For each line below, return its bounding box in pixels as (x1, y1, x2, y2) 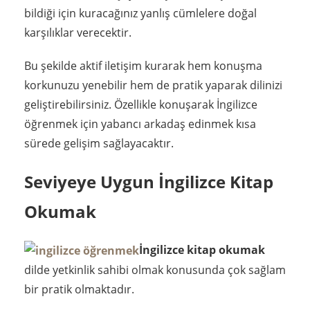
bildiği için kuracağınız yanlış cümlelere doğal (24, 5, 257, 21)
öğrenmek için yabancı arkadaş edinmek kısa (24, 116, 256, 131)
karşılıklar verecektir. (24, 24, 131, 40)
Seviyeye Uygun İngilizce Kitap (24, 170, 273, 193)
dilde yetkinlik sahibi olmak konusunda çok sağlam (24, 262, 286, 278)
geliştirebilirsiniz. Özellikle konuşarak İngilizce (24, 96, 257, 112)
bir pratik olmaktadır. (24, 282, 134, 298)
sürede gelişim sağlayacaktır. (24, 135, 174, 151)
